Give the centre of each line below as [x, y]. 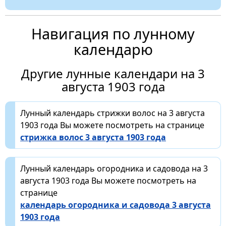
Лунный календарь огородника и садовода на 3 [114, 168]
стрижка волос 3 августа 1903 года [93, 137]
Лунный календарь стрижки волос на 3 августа [112, 113]
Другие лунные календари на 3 [113, 73]
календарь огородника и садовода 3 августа [116, 205]
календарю [113, 49]
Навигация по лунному [113, 33]
